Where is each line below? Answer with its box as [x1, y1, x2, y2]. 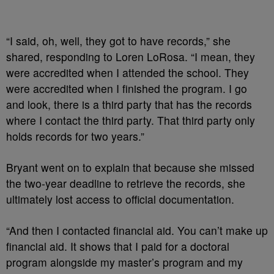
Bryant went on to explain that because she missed [6, 159, 254, 175]
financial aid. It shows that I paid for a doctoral [6, 238, 229, 254]
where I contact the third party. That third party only [6, 112, 255, 128]
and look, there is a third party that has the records [6, 96, 252, 112]
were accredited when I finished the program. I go [6, 80, 247, 96]
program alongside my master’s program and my [6, 254, 243, 270]
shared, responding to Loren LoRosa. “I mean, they [6, 48, 255, 64]
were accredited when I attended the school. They [6, 64, 249, 80]
